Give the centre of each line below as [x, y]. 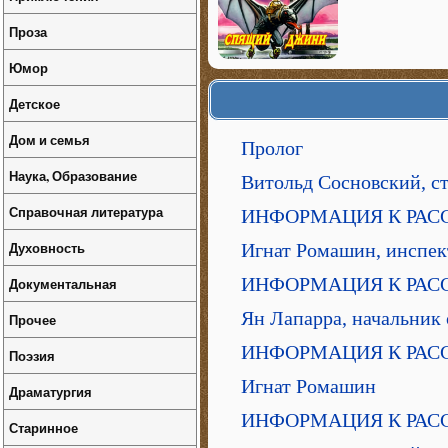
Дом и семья [49, 139]
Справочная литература [86, 211]
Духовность [47, 247]
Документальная [63, 283]
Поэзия [32, 355]
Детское [34, 103]
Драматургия [50, 391]
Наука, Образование [73, 175]
